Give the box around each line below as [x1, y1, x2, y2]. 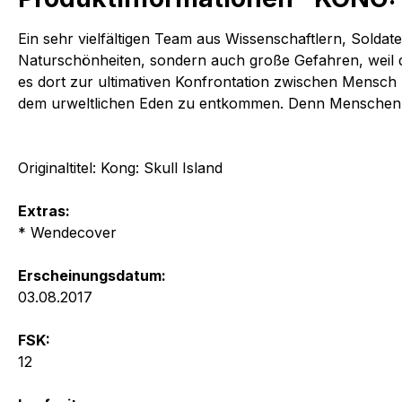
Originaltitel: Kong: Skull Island [18, 158, 223, 177]
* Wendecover [18, 223, 117, 241]
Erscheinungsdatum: [18, 266, 166, 284]
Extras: [18, 201, 70, 220]
